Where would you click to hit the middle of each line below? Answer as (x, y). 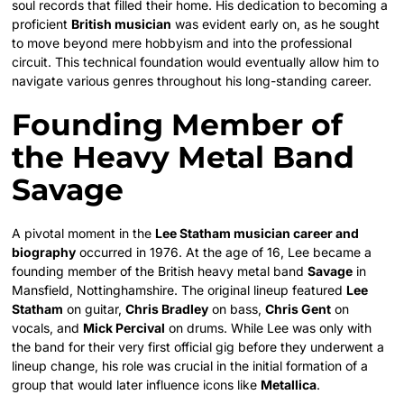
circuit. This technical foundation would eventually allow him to (196, 62)
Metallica (289, 385)
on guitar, (95, 309)
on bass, (237, 309)
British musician (122, 24)
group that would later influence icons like (137, 385)
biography (44, 252)
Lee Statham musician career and (257, 234)
